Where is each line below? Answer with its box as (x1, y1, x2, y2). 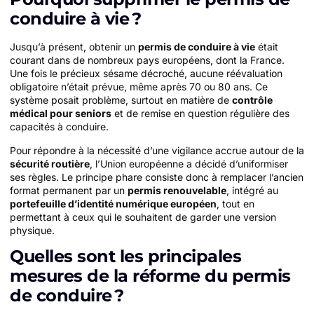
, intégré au (226, 184, 278, 196)
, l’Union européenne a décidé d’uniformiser (90, 157, 288, 170)
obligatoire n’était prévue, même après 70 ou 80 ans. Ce (10, 81, 268, 93)
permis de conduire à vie (138, 41, 255, 53)
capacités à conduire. (10, 121, 109, 133)
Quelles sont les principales (10, 246, 241, 267)
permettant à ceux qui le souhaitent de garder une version (10, 210, 276, 223)
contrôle (232, 94, 273, 107)
